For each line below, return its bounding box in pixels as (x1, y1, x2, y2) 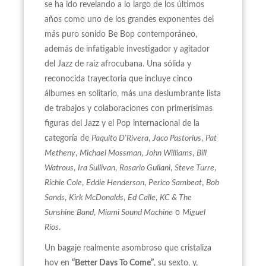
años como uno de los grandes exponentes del (45, 15, 214, 24)
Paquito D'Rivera (91, 134, 148, 143)
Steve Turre (175, 164, 214, 173)
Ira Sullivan (78, 164, 115, 173)
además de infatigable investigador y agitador (45, 45, 210, 54)
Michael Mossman (80, 149, 141, 158)
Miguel (182, 208, 205, 217)
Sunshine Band (45, 208, 94, 217)
